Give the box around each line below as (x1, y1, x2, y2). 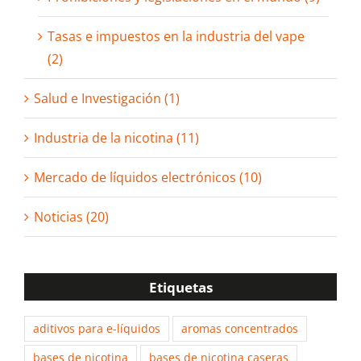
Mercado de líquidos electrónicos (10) (34, 168, 262, 187)
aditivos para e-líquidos (33, 321, 160, 337)
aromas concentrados (181, 321, 298, 337)
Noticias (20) (34, 208, 109, 226)
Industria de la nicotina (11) (34, 129, 199, 147)
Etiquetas (148, 277, 213, 297)
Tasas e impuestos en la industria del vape (48, 27, 305, 46)
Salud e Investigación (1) (34, 89, 180, 108)
